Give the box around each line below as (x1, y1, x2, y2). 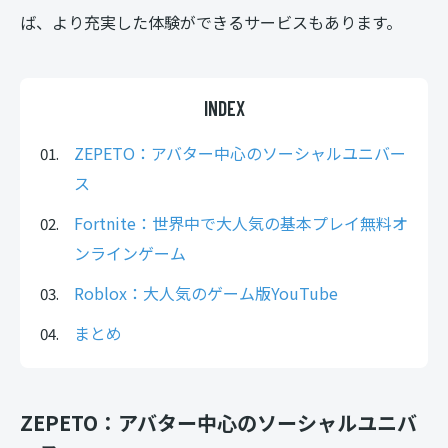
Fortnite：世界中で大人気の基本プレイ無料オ (74, 210, 408, 235)
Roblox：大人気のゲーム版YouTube (74, 280, 338, 305)
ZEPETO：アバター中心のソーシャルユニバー (74, 140, 406, 165)
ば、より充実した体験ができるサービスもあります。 (20, 9, 402, 34)
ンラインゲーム (74, 240, 186, 265)
